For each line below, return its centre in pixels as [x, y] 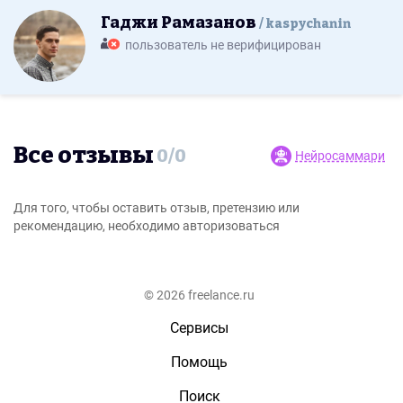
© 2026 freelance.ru [199, 295]
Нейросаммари [340, 156]
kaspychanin [308, 24]
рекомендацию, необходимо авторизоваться [147, 226]
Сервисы [199, 328]
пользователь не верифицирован [223, 45]
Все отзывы [84, 155]
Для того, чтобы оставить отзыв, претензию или [157, 208]
